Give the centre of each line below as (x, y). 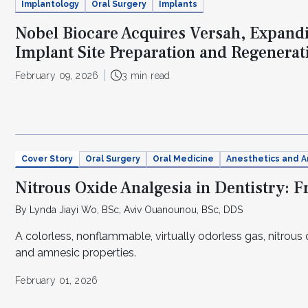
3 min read (146, 75)
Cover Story (47, 159)
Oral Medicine (183, 159)
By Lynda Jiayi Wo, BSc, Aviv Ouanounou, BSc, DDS (129, 209)
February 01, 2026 (57, 280)
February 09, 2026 (57, 75)
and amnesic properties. (76, 252)
